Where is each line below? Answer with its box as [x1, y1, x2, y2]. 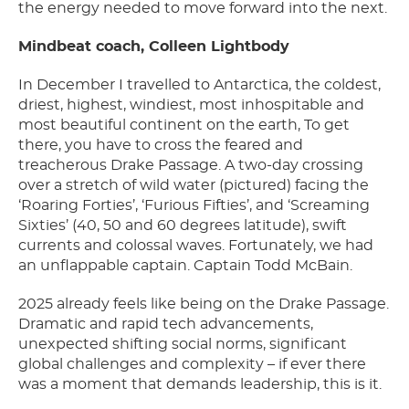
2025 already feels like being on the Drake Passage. [18, 297, 389, 312]
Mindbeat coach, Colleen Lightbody [18, 39, 289, 55]
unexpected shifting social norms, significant [18, 337, 347, 352]
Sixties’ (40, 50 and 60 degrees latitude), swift [18, 218, 347, 234]
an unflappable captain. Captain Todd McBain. [18, 258, 352, 274]
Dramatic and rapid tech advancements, [18, 317, 313, 332]
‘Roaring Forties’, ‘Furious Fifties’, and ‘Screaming [18, 198, 370, 214]
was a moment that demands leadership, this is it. [18, 377, 382, 393]
